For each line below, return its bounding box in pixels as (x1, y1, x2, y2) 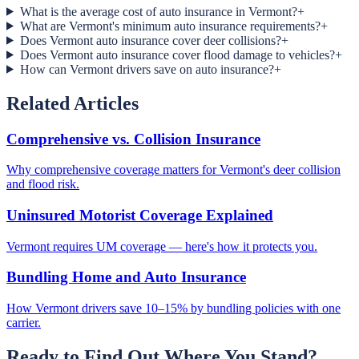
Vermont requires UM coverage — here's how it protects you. (6, 239, 317, 253)
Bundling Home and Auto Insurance (6, 268, 246, 286)
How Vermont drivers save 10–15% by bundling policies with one (6, 301, 341, 316)
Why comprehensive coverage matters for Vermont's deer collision (6, 163, 341, 177)
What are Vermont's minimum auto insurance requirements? (19, 18, 321, 33)
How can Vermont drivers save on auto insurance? (19, 62, 274, 76)
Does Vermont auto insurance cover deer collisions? (19, 33, 281, 47)
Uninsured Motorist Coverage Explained (6, 207, 273, 224)
